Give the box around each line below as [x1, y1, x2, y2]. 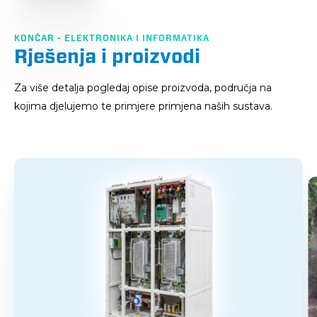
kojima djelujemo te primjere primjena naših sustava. [14, 100, 272, 113]
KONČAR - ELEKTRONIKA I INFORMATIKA [14, 33, 209, 43]
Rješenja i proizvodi [14, 45, 200, 67]
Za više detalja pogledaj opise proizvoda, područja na [14, 81, 272, 94]
